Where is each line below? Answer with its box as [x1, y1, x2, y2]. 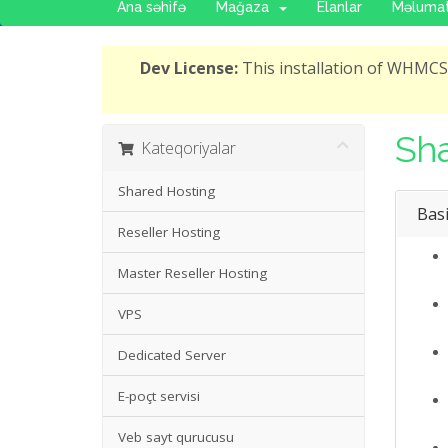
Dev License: [140, 57, 238, 80]
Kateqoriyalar [133, 137, 236, 160]
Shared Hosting [118, 182, 215, 201]
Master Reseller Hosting [118, 264, 267, 283]
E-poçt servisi [118, 387, 200, 406]
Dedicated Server [118, 346, 226, 365]
